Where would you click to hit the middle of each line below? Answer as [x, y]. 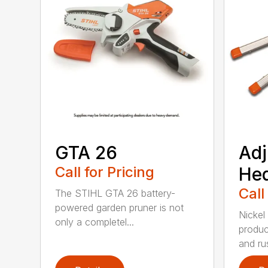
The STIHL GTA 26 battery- [115, 194]
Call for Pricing [105, 172]
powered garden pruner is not [120, 208]
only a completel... [95, 222]
